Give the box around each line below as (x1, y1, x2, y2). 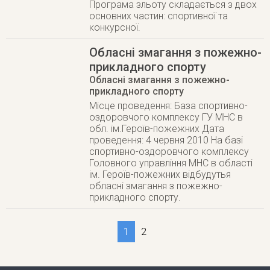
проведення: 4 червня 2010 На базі (89, 134, 243, 146)
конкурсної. (89, 22, 141, 33)
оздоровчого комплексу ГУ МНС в (89, 111, 243, 123)
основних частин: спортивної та (89, 10, 228, 22)
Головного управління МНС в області (89, 157, 253, 169)
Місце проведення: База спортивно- (89, 100, 248, 111)
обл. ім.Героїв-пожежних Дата (89, 123, 225, 134)
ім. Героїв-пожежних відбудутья (89, 169, 231, 180)
